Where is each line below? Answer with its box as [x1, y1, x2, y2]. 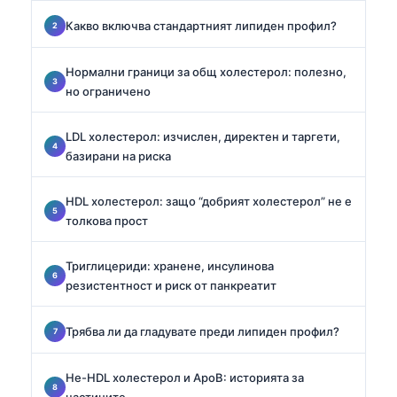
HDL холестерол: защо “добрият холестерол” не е [66, 193, 352, 208]
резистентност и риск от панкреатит [66, 277, 276, 292]
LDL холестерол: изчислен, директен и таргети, [66, 128, 340, 144]
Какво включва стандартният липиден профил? [66, 18, 337, 33]
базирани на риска [66, 148, 171, 163]
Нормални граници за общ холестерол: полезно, [66, 64, 346, 79]
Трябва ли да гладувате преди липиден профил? [66, 323, 339, 339]
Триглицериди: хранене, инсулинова [66, 258, 274, 273]
